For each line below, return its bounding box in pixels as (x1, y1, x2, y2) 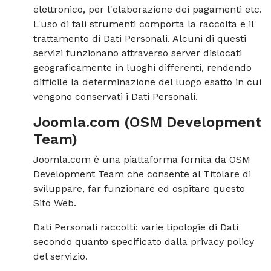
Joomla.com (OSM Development (33, 114, 262, 131)
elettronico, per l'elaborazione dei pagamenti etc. (33, 4, 262, 15)
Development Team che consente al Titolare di (33, 168, 251, 180)
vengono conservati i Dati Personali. (33, 91, 198, 102)
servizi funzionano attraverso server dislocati (33, 47, 242, 59)
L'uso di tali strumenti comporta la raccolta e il (33, 18, 253, 30)
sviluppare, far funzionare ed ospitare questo (33, 183, 245, 194)
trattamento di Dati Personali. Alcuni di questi (33, 33, 246, 44)
